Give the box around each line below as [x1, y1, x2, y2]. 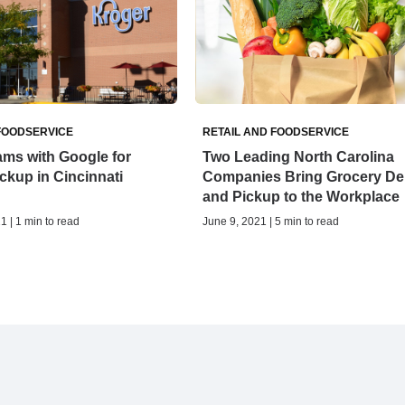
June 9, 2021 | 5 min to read [202, 215, 339, 229]
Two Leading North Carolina [202, 149, 394, 165]
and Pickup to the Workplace [202, 189, 400, 205]
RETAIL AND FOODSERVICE [202, 126, 349, 139]
